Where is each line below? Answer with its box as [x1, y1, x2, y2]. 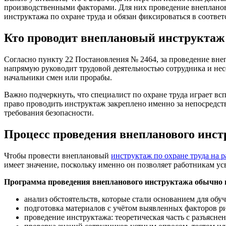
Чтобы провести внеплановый [4, 151, 111, 160]
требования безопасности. [4, 108, 94, 118]
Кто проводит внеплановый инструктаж [4, 31, 224, 45]
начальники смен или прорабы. [4, 73, 112, 82]
